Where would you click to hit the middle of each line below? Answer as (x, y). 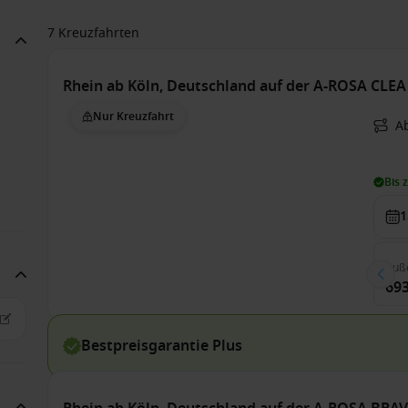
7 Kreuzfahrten (94, 33)
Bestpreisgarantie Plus (162, 346)
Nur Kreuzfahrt (134, 117)
